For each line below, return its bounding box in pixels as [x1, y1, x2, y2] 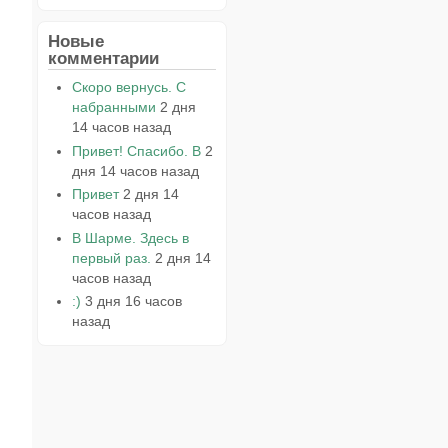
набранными [71, 98, 156, 115]
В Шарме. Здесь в [71, 229, 189, 246]
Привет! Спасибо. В [71, 142, 201, 159]
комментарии [48, 47, 159, 68]
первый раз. [71, 249, 151, 266]
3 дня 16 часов [84, 293, 182, 310]
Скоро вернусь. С [71, 78, 186, 95]
